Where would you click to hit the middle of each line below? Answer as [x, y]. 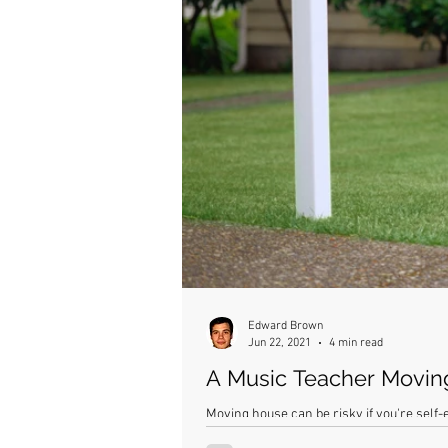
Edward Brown [285, 326]
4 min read [356, 342]
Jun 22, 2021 [279, 342]
